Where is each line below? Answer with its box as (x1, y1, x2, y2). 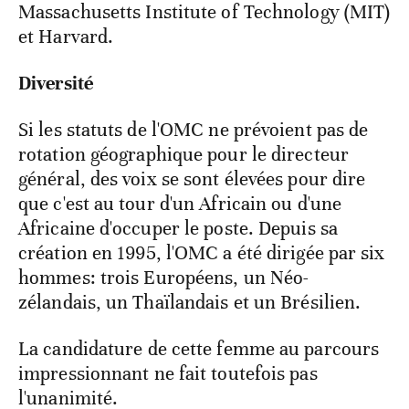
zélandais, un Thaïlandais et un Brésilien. (18, 290, 362, 315)
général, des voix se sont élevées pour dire (18, 167, 366, 192)
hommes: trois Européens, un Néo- (18, 266, 309, 290)
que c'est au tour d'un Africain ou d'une (18, 192, 342, 216)
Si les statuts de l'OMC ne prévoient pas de (18, 118, 369, 142)
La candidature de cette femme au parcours (18, 337, 380, 362)
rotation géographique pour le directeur (18, 142, 349, 167)
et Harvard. (18, 25, 114, 49)
